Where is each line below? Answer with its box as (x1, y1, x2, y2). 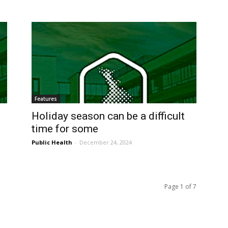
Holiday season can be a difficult (32, 110, 185, 123)
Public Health (32, 138, 72, 147)
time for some (32, 123, 98, 135)
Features (35, 95, 57, 103)
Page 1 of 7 (164, 182, 196, 191)
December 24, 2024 (79, 138, 132, 147)
